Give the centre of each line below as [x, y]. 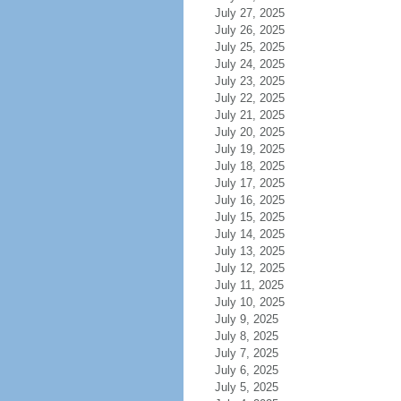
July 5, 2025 [246, 387]
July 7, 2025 [246, 353]
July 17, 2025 [249, 183]
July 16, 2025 [249, 200]
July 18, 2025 [249, 166]
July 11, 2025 [249, 285]
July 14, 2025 [249, 234]
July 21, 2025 [249, 115]
